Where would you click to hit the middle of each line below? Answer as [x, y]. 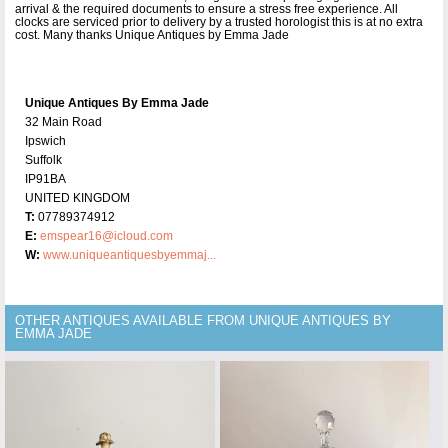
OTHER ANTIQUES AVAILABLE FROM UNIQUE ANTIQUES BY [203, 320]
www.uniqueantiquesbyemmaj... [129, 254]
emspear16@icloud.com [106, 235]
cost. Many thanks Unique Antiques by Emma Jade [152, 34]
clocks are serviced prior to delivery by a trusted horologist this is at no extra [219, 21]
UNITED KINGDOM [77, 197]
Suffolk [43, 159]
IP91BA [45, 178]
